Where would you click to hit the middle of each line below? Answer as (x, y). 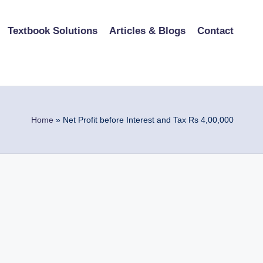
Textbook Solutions (53, 31)
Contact (215, 31)
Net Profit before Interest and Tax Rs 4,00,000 (148, 120)
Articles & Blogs (147, 31)
